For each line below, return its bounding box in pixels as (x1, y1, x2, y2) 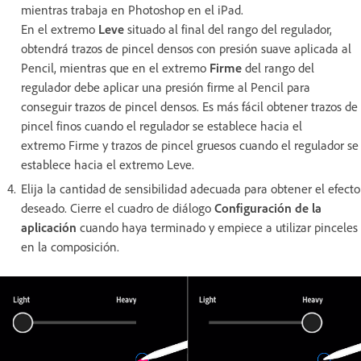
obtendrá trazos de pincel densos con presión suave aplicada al (21, 39, 351, 56)
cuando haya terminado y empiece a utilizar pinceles (77, 218, 358, 235)
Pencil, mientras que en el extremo (21, 59, 210, 76)
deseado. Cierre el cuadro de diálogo (21, 199, 214, 216)
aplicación (21, 218, 77, 235)
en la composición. (21, 238, 119, 255)
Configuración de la (214, 199, 322, 216)
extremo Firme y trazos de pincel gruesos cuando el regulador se (21, 136, 359, 153)
